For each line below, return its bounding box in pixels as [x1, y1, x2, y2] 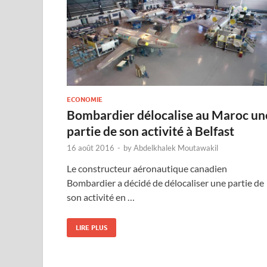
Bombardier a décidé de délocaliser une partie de [67, 177, 264, 189]
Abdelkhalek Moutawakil [133, 143, 218, 153]
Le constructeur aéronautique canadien [67, 163, 227, 175]
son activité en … [67, 191, 135, 203]
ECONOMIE [67, 95, 103, 104]
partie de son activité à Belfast [67, 123, 234, 139]
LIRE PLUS [76, 223, 107, 232]
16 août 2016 [67, 143, 114, 153]
